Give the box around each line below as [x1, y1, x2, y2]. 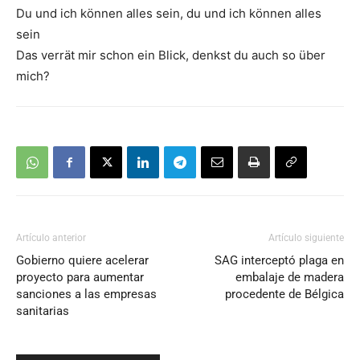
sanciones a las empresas [16, 287, 157, 301]
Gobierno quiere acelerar [16, 253, 149, 268]
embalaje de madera [235, 270, 344, 284]
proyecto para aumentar [16, 270, 144, 284]
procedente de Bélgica [225, 287, 344, 301]
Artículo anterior [16, 232, 86, 243]
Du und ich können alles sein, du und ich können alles [16, 6, 321, 21]
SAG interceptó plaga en [215, 253, 344, 268]
